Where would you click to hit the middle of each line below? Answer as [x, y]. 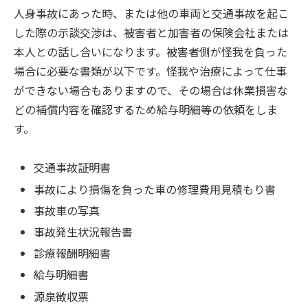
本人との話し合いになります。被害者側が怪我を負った [151, 51]
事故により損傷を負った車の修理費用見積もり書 [155, 189]
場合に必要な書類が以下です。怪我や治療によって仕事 [150, 70]
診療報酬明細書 [73, 253]
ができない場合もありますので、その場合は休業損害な [151, 90]
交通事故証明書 [73, 167]
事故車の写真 [67, 210]
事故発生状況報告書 [84, 232]
